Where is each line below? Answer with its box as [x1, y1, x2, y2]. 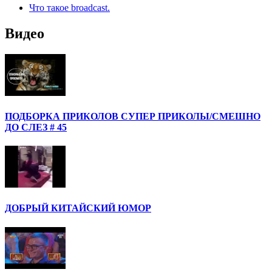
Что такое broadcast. [29, 2, 110, 13]
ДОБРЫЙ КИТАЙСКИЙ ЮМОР [5, 203, 151, 214]
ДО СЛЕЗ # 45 [5, 121, 67, 132]
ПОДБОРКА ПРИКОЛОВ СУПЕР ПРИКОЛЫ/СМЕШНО [5, 110, 260, 121]
